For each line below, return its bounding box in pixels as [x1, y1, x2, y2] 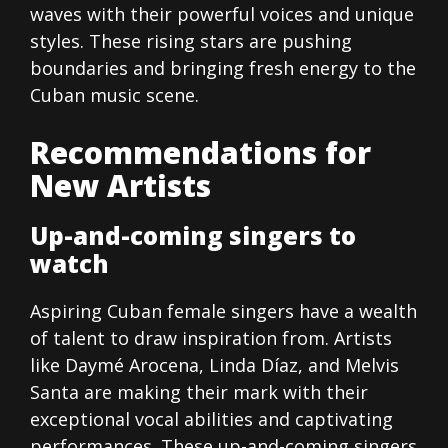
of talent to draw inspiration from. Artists [30, 326, 392, 351]
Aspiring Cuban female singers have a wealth [30, 299, 417, 324]
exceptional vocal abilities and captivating [30, 407, 393, 432]
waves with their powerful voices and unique [30, 2, 414, 27]
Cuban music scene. [30, 83, 199, 108]
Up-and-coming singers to [30, 219, 356, 253]
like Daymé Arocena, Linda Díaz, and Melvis [30, 353, 399, 378]
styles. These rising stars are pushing [30, 29, 352, 54]
